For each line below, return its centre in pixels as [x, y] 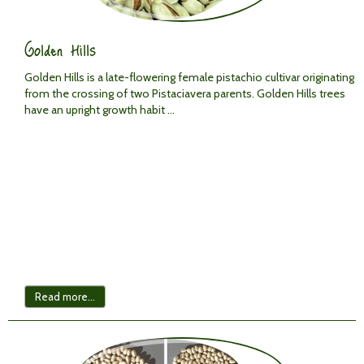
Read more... [65, 297]
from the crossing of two [88, 93]
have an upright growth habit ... [101, 110]
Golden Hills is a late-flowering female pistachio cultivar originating [189, 77]
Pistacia [171, 93]
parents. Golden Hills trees [278, 93]
